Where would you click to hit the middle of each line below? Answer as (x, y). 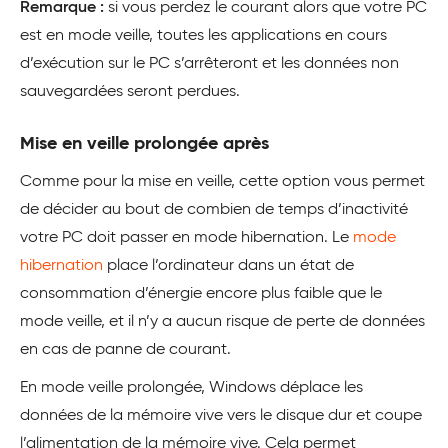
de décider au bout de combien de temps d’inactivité (214, 210)
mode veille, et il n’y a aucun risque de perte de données (222, 322)
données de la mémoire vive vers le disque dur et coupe (221, 416)
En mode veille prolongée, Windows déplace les (191, 388)
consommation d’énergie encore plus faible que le (201, 294)
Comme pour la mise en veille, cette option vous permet (222, 182)
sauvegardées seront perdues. (130, 92)
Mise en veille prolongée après (144, 144)
